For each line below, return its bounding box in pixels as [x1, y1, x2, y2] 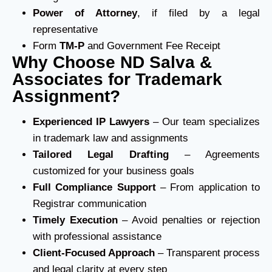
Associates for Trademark [12, 70, 222, 89]
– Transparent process [155, 247, 260, 259]
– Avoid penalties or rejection [117, 214, 260, 226]
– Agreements [169, 149, 260, 160]
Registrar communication [33, 198, 146, 209]
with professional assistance [33, 231, 161, 242]
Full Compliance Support [33, 182, 156, 193]
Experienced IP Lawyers [33, 116, 149, 127]
